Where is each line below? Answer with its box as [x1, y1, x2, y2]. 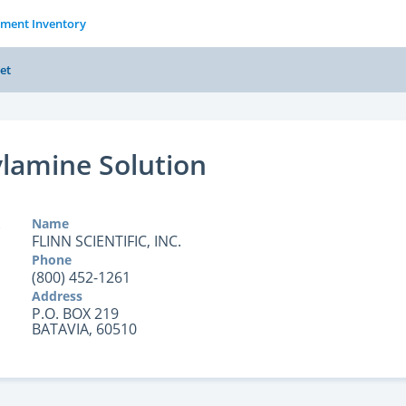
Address [31, 287, 82, 304]
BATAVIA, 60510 [31, 319, 137, 339]
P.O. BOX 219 [31, 304, 119, 324]
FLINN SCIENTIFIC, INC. [31, 231, 181, 251]
